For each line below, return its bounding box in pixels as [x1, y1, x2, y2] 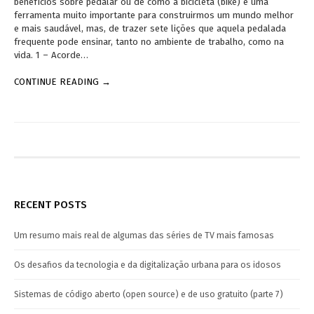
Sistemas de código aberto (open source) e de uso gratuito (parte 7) [14, 289, 283, 300]
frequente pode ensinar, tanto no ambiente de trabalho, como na [14, 36, 284, 47]
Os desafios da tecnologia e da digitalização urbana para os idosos [14, 259, 281, 271]
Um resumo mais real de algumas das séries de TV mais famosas [14, 230, 274, 241]
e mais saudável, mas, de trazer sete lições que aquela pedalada [14, 22, 286, 34]
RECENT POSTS [14, 198, 87, 212]
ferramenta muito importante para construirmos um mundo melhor [14, 9, 294, 20]
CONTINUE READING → [14, 76, 111, 88]
